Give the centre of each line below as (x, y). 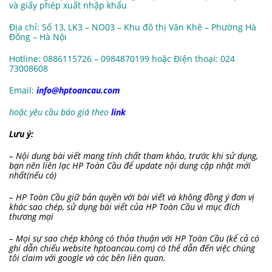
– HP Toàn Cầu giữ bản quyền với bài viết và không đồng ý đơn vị (132, 197)
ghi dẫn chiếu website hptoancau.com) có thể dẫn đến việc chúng (132, 248)
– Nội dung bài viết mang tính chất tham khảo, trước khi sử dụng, (134, 156)
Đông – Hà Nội (38, 37)
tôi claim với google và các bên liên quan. (87, 258)
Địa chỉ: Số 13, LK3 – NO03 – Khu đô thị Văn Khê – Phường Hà (133, 27)
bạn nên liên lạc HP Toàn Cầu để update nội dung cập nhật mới (130, 166)
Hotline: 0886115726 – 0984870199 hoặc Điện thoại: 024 (122, 59)
